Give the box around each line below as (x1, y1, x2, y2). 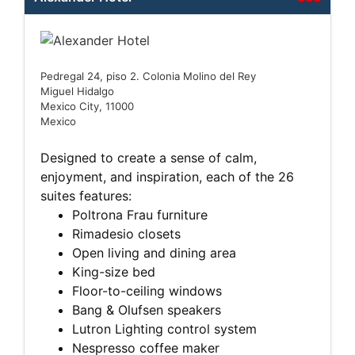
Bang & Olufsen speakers (72, 302, 225, 319)
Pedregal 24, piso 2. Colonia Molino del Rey (40, 70, 256, 83)
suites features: (40, 188, 132, 204)
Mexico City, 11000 (40, 100, 134, 113)
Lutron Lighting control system (72, 321, 261, 338)
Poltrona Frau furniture (72, 207, 212, 223)
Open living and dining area (72, 245, 240, 261)
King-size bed (72, 264, 159, 281)
